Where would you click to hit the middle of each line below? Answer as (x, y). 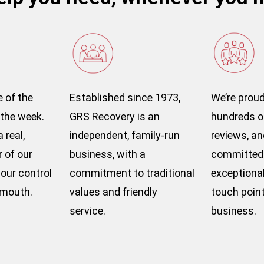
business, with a (108, 154)
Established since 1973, (125, 97)
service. (87, 210)
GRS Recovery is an (115, 116)
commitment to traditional (132, 173)
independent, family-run (125, 135)
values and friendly (113, 192)
